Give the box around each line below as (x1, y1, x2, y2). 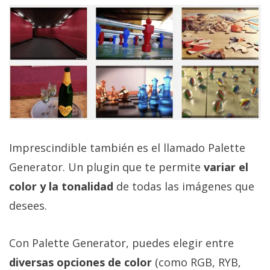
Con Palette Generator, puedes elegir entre (9, 235, 234, 250)
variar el (204, 159, 248, 174)
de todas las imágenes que (113, 178, 254, 193)
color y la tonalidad (9, 178, 113, 193)
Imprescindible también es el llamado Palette (9, 140, 245, 155)
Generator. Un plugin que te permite (9, 159, 204, 174)
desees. (9, 198, 47, 213)
